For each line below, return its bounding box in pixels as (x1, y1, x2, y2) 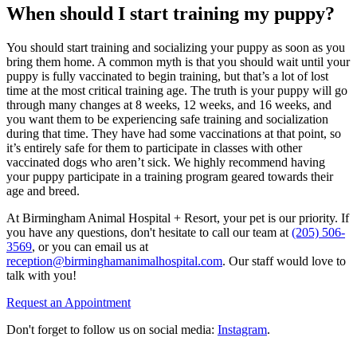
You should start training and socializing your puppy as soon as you (6, 41, 345, 55)
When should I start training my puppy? (6, 3, 335, 25)
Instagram (218, 323, 267, 337)
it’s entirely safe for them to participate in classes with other (6, 141, 302, 155)
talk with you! (6, 269, 76, 283)
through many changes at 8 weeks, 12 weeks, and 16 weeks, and (6, 98, 331, 112)
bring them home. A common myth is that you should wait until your (6, 55, 350, 69)
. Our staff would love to (222, 254, 346, 269)
